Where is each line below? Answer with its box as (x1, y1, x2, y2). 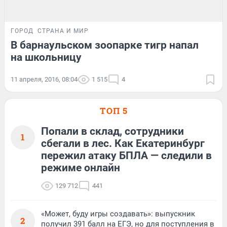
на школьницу (11, 51, 82, 64)
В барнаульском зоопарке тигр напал (11, 39, 199, 52)
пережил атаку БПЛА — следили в (41, 149, 212, 162)
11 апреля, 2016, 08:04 (11, 75, 78, 84)
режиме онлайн (41, 162, 120, 174)
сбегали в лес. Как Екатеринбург (41, 137, 205, 150)
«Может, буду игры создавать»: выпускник (41, 209, 195, 219)
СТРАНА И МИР (37, 27, 89, 35)
